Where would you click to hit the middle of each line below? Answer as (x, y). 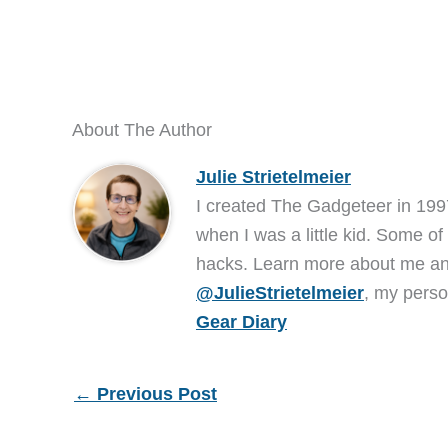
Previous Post (154, 394)
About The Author (142, 130)
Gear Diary (241, 322)
